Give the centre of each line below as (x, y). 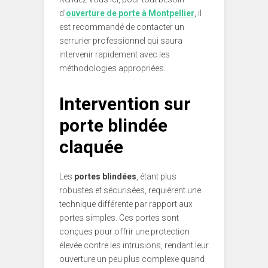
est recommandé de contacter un (122, 27)
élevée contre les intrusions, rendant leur (134, 245)
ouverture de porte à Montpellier (130, 13)
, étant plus (156, 176)
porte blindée (113, 125)
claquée (91, 147)
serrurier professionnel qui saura (121, 40)
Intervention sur (125, 103)
